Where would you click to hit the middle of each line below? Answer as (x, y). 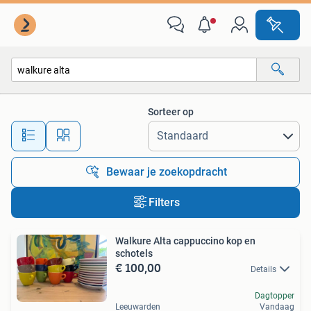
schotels (134, 253)
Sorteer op (171, 112)
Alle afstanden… (146, 129)
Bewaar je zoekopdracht (167, 172)
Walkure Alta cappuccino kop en (185, 241)
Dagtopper (275, 296)
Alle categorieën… (63, 100)
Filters (164, 202)
